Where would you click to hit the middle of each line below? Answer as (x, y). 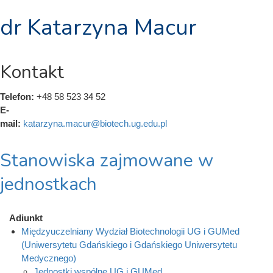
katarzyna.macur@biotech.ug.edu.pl (95, 123)
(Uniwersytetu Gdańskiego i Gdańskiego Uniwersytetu (129, 245)
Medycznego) (49, 258)
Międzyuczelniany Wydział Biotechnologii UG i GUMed (130, 231)
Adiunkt (26, 218)
